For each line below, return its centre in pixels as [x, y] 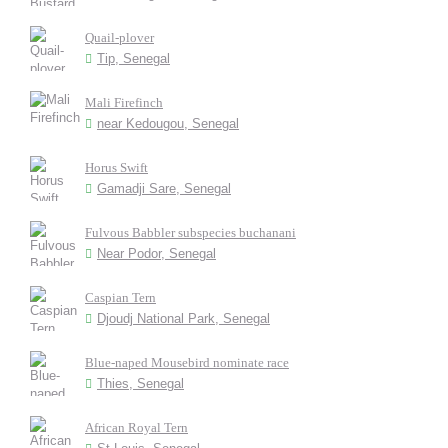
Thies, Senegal [140, 383]
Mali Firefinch [124, 102]
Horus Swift [116, 167]
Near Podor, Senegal [156, 253]
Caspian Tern [120, 297]
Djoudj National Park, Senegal [183, 318]
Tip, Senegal [133, 58]
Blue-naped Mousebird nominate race [187, 362]
